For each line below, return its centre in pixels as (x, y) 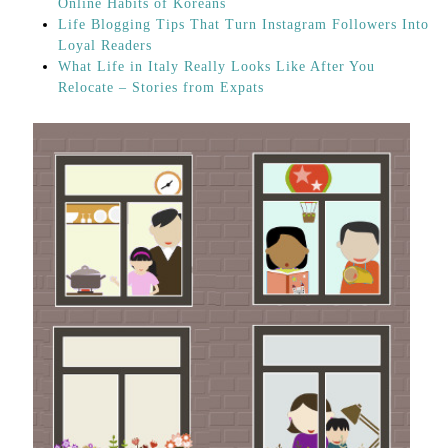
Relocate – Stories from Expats (161, 87)
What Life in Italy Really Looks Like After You (216, 66)
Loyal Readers (105, 45)
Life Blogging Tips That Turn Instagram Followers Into (243, 24)
